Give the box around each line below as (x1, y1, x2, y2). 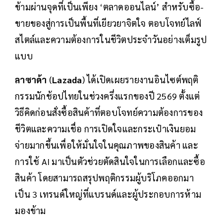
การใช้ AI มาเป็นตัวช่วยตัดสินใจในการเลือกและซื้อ (15, 156, 205, 167)
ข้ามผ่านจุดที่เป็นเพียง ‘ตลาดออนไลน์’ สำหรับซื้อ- (15, 1, 204, 13)
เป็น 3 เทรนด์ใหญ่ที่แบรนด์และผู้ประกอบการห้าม (15, 188, 201, 200)
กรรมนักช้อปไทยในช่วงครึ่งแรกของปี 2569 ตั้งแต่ (15, 90, 200, 102)
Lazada (52, 74, 82, 86)
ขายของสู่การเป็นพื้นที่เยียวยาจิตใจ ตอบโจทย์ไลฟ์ (15, 17, 202, 29)
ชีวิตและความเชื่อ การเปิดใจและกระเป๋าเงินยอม (15, 123, 196, 135)
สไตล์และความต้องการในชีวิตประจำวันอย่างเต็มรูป (15, 34, 207, 46)
